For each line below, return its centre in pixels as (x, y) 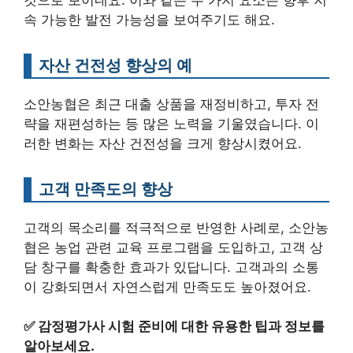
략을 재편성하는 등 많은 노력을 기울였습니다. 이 (171, 123)
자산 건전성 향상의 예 (115, 65)
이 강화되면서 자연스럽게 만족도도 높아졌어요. (167, 286)
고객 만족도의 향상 (106, 188)
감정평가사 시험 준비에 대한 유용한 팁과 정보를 (181, 327)
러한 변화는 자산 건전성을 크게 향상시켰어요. (163, 143)
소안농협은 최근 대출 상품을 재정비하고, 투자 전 (171, 104)
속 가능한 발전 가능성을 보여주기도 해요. (149, 19)
